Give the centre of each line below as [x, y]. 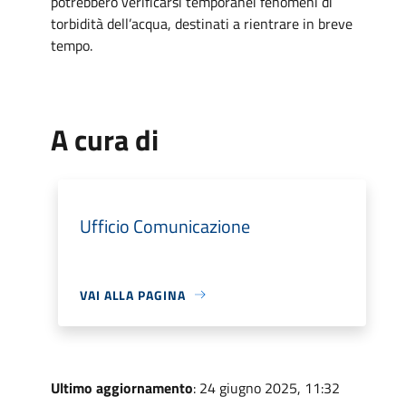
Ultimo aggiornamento [122, 387]
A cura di [105, 139]
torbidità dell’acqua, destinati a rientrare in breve [202, 23]
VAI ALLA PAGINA [133, 295]
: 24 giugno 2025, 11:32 [266, 387]
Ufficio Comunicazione [165, 226]
